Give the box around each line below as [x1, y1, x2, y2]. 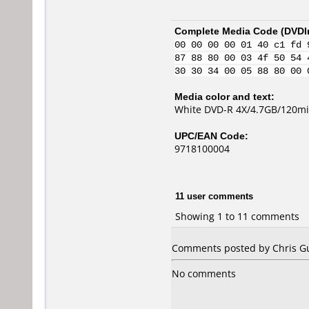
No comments [172, 267, 236, 280]
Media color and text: [175, 90, 275, 103]
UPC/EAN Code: [175, 129, 248, 142]
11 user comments [175, 189, 253, 202]
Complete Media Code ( [175, 24, 284, 37]
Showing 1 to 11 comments [175, 209, 299, 223]
